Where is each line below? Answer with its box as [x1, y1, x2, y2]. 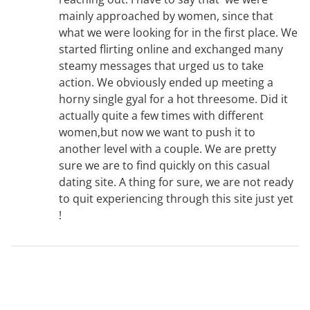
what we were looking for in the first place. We [59, 25, 298, 41]
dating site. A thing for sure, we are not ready [59, 174, 293, 190]
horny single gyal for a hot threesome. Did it [59, 91, 288, 107]
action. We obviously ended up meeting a [59, 75, 273, 91]
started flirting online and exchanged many [59, 42, 283, 57]
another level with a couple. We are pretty [59, 141, 276, 157]
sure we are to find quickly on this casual [59, 158, 270, 174]
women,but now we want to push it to [59, 125, 255, 140]
